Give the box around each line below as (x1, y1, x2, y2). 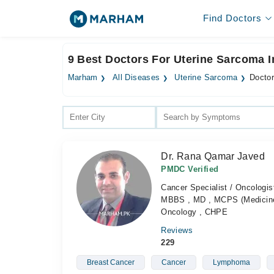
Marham (67, 73, 98, 82)
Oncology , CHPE (161, 207, 228, 217)
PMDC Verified (161, 165, 219, 174)
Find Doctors (202, 13, 262, 23)
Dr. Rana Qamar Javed (161, 151, 265, 161)
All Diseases (112, 73, 160, 82)
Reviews (161, 226, 193, 235)
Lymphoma (212, 258, 250, 267)
